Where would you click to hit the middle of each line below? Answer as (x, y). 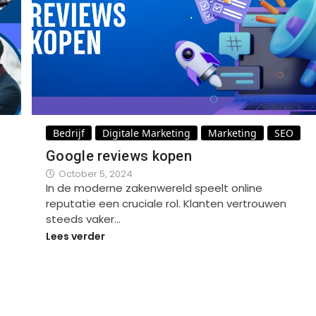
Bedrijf (69, 133)
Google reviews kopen (119, 156)
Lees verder (75, 237)
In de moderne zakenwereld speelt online (154, 188)
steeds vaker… (83, 219)
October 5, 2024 (96, 174)
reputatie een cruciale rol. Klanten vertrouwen (166, 203)
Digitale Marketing (146, 133)
